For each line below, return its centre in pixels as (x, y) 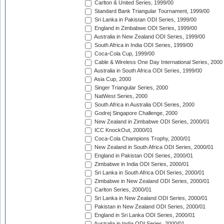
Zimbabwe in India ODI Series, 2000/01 (141, 164)
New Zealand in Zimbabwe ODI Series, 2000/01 (151, 122)
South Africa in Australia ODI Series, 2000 (144, 105)
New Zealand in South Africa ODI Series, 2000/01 (153, 147)
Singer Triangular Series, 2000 (130, 88)
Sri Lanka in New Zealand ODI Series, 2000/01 (150, 198)
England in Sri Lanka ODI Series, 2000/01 (144, 215)
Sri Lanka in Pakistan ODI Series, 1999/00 (145, 20)
